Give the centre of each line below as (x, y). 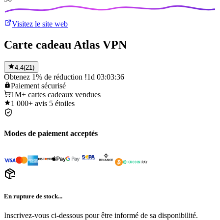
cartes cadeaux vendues (64, 94)
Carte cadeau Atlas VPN (65, 44)
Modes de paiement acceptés (51, 133)
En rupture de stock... (33, 196)
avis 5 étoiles (55, 103)
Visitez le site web (40, 24)
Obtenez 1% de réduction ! (45, 77)
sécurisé (54, 85)
